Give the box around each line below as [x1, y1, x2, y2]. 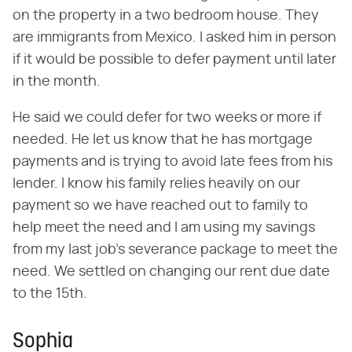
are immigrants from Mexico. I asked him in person [13, 30, 336, 45]
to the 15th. [13, 286, 87, 301]
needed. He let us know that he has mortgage [13, 132, 313, 147]
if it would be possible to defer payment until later [13, 52, 336, 67]
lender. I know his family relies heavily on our [13, 176, 300, 191]
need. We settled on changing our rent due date [13, 264, 330, 279]
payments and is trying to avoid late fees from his [13, 154, 332, 169]
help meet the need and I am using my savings [13, 220, 315, 235]
